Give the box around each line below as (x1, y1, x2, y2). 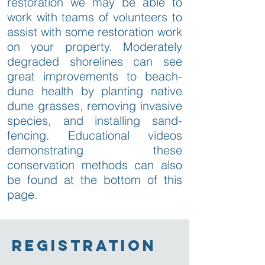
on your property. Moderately (7, 38, 182, 54)
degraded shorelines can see (7, 53, 182, 69)
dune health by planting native (7, 83, 182, 98)
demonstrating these (7, 142, 182, 157)
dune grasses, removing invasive (7, 98, 182, 113)
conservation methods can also (7, 157, 182, 172)
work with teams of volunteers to (7, 9, 182, 24)
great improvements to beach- (7, 68, 182, 83)
